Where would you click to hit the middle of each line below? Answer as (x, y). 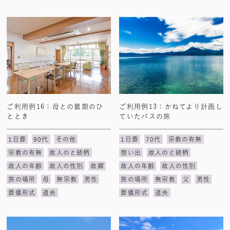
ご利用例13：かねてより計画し (171, 107)
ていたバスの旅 (145, 116)
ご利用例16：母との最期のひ (55, 107)
